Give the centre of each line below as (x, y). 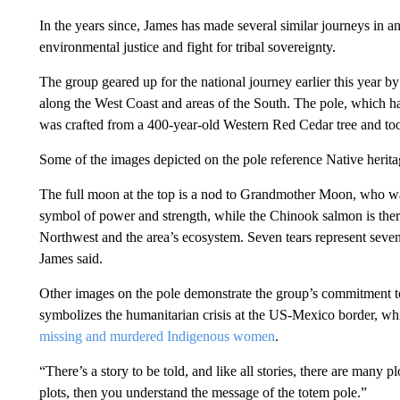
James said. (71, 258)
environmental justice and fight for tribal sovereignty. (187, 47)
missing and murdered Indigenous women (157, 336)
